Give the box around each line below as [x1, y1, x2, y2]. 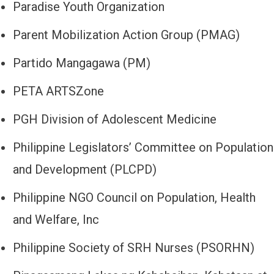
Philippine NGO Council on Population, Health [13, 190, 256, 206]
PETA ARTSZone [13, 84, 104, 99]
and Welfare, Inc [13, 212, 99, 228]
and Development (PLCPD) [13, 162, 157, 177]
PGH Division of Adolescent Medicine [13, 112, 217, 127]
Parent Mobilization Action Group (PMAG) [13, 28, 240, 43]
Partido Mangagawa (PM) [13, 56, 150, 71]
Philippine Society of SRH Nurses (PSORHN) [13, 240, 254, 256]
